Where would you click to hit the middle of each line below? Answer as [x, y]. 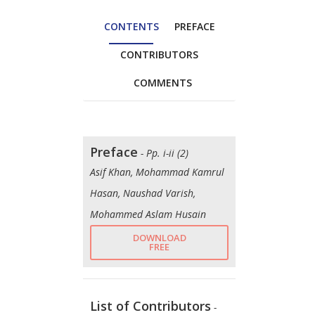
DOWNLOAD [159, 237]
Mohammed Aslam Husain [148, 214]
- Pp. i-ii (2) [165, 153]
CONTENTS [131, 26]
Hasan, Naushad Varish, [143, 193]
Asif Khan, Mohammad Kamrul [157, 172]
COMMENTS [163, 82]
